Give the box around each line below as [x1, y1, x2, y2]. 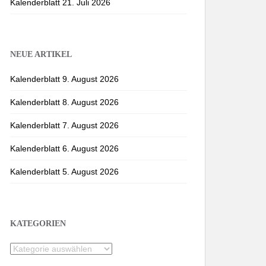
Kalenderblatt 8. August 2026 [10, 97, 119, 107]
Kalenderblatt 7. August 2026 [10, 121, 119, 130]
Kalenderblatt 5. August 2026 [10, 167, 119, 176]
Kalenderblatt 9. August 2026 [10, 74, 119, 84]
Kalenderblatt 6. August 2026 [10, 144, 119, 153]
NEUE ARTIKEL [10, 50, 72, 59]
